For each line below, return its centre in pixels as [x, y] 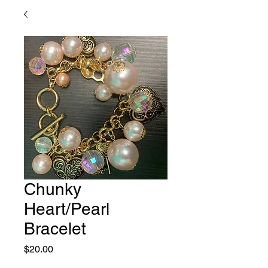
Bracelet [55, 229]
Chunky [53, 189]
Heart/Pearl [67, 209]
